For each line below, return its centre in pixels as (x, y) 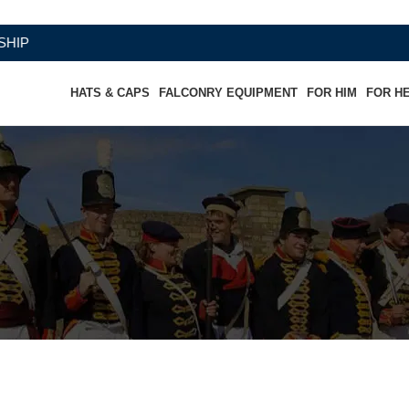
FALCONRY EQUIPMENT (229, 93)
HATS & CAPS (110, 93)
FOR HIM (332, 93)
